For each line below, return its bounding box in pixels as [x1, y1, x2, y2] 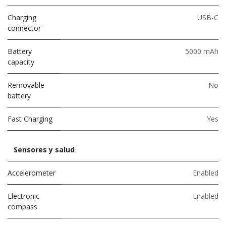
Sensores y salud [14, 144, 75, 154]
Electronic [8, 191, 39, 201]
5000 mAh [185, 46, 218, 56]
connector [8, 23, 41, 33]
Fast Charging [8, 114, 52, 124]
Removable [8, 80, 44, 90]
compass [8, 201, 37, 211]
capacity [8, 56, 34, 67]
